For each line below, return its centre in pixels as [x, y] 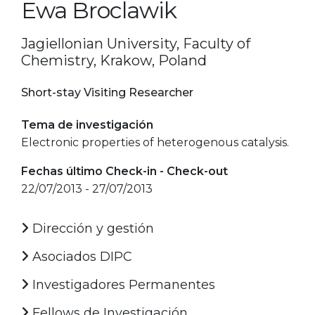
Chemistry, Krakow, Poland [114, 60]
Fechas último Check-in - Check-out [124, 171]
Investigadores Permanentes [122, 284]
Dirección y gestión [91, 228]
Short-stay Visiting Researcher [107, 92]
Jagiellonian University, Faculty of [136, 43]
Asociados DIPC [81, 256]
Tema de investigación [87, 124]
